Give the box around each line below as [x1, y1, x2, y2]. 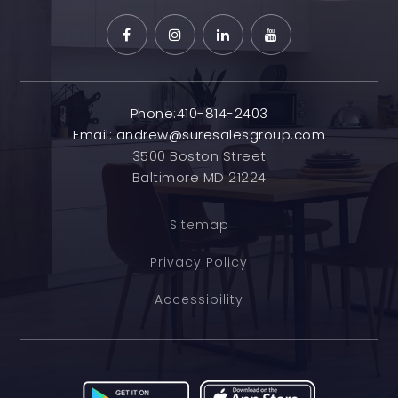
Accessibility [155, 291, 243, 308]
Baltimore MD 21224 [131, 168, 267, 187]
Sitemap [169, 216, 229, 234]
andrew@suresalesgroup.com [115, 125, 325, 144]
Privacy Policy [150, 253, 248, 271]
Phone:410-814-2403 [130, 104, 268, 123]
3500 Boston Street [131, 147, 267, 165]
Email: [73, 125, 116, 144]
